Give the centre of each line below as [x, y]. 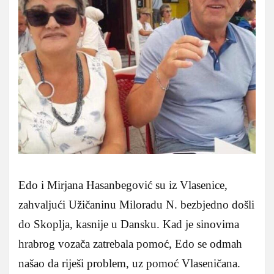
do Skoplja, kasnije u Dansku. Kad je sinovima [129, 224]
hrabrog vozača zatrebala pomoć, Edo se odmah [130, 244]
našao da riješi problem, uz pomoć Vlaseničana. [129, 264]
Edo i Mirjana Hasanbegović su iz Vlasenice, [123, 185]
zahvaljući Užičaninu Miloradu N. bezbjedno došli [136, 205]
